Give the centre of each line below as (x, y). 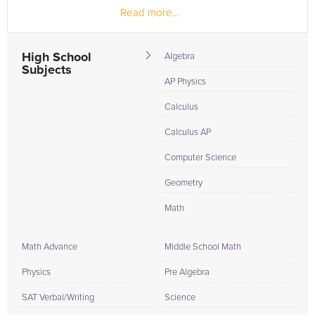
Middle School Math (203, 247)
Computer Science (200, 158)
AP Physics (185, 82)
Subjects (47, 70)
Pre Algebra (187, 272)
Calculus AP (188, 133)
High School (57, 58)
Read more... (149, 13)
